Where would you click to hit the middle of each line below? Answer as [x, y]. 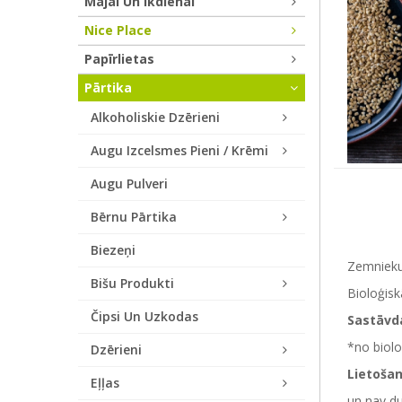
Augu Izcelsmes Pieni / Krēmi [179, 150]
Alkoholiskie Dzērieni [155, 117]
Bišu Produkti [132, 283]
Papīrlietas [119, 59]
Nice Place [118, 30]
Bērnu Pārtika [134, 217]
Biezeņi [113, 250]
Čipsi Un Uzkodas [144, 316]
